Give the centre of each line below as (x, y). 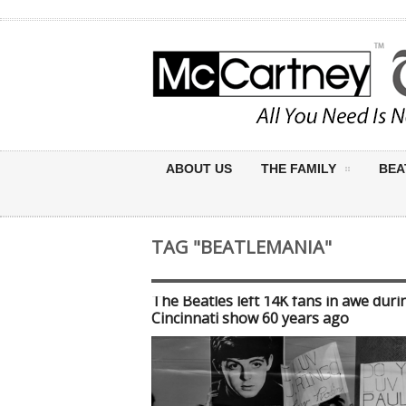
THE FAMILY (299, 169)
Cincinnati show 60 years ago (250, 318)
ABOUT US (199, 169)
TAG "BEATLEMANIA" (242, 247)
